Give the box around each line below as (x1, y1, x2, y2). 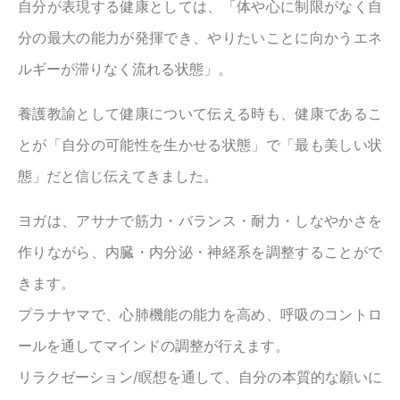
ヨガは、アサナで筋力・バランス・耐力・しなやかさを (18, 212, 382, 230)
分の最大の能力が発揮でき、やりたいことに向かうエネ (18, 29, 382, 47)
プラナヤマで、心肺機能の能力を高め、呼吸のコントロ (18, 305, 382, 324)
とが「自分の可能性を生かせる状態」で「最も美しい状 (18, 136, 382, 154)
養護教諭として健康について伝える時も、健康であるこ (18, 104, 382, 123)
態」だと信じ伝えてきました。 (18, 167, 218, 186)
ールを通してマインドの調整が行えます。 (18, 337, 289, 355)
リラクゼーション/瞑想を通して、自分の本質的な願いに (18, 368, 382, 387)
